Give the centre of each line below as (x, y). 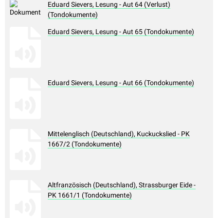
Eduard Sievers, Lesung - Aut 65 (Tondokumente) (121, 32)
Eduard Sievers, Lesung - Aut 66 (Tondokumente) (121, 83)
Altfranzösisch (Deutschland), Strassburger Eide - (122, 185)
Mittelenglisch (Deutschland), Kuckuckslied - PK (119, 134)
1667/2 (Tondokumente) (85, 144)
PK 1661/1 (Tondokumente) (90, 195)
